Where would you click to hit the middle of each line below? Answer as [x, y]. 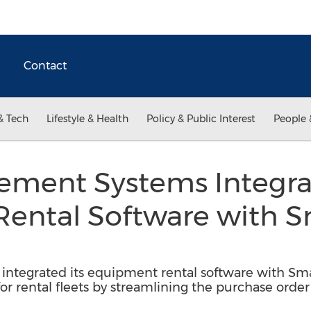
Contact [45, 66]
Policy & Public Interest [201, 119]
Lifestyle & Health [87, 119]
